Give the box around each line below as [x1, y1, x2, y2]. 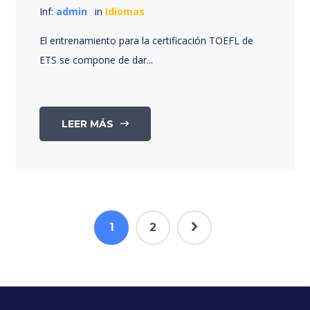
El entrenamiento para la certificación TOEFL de [39, 33, 254, 47]
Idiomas [105, 4, 145, 18]
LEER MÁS [62, 117, 114, 130]
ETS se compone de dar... [39, 53, 154, 66]
